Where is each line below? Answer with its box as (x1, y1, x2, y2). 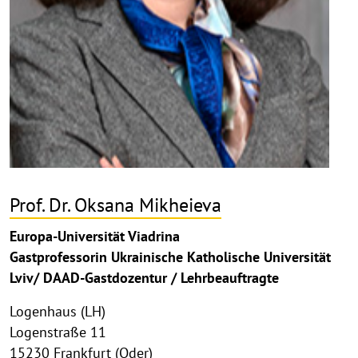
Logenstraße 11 (10, 323, 106, 342)
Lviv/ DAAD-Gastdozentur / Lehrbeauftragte (10, 268, 279, 288)
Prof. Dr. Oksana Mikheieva (10, 192, 221, 218)
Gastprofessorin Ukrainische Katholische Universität (10, 248, 331, 267)
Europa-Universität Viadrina (10, 227, 180, 246)
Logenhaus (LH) (10, 302, 105, 321)
